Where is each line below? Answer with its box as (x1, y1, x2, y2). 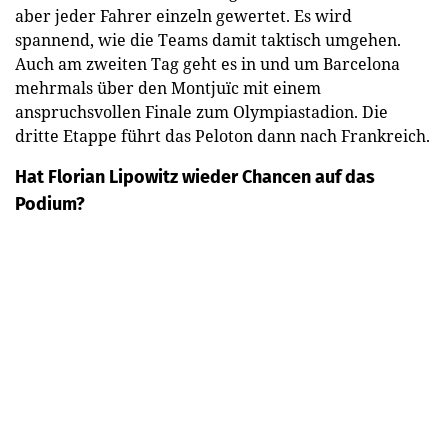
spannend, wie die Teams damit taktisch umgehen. (15, 28, 401, 51)
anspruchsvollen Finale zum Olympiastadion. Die (15, 100, 388, 123)
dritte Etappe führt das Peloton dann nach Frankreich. (15, 124, 430, 147)
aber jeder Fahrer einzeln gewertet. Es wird (15, 4, 352, 27)
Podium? (15, 192, 85, 215)
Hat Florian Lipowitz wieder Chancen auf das (15, 165, 375, 188)
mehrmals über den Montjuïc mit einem (15, 76, 321, 99)
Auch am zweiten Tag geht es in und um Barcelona (15, 52, 400, 75)
